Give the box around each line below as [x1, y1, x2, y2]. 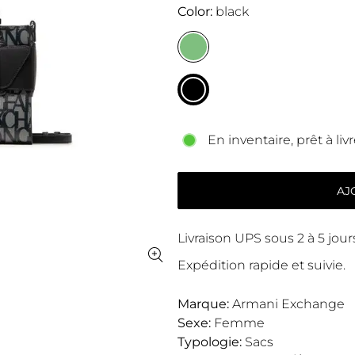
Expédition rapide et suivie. [177, 257, 345, 273]
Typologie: [177, 334, 242, 349]
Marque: [177, 296, 229, 311]
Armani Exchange [229, 296, 345, 311]
